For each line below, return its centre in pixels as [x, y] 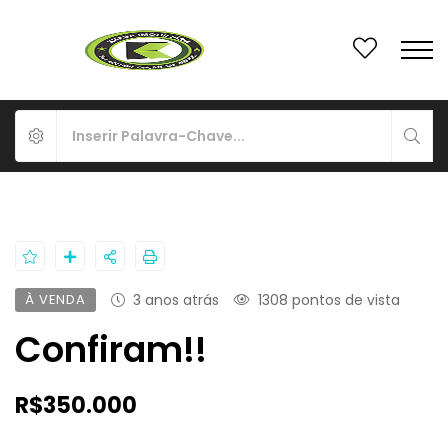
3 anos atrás [176, 300]
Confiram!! [111, 349]
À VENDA [56, 299]
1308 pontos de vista [329, 300]
